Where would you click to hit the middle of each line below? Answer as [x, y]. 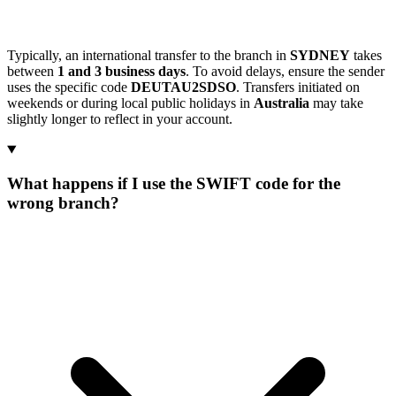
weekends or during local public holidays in [130, 103]
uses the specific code [69, 88]
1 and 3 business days [122, 72]
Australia [282, 103]
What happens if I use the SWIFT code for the [174, 184]
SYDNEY [320, 56]
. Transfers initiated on [298, 88]
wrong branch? [63, 203]
